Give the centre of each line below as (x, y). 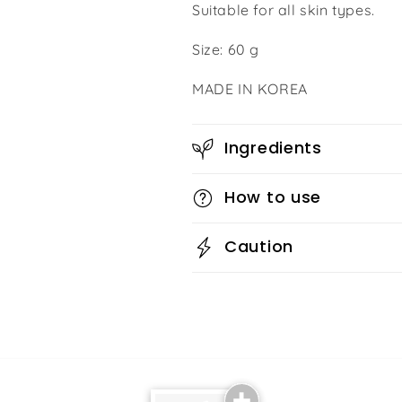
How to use (273, 197)
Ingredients (273, 148)
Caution (259, 246)
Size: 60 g (226, 49)
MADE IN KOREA (250, 89)
